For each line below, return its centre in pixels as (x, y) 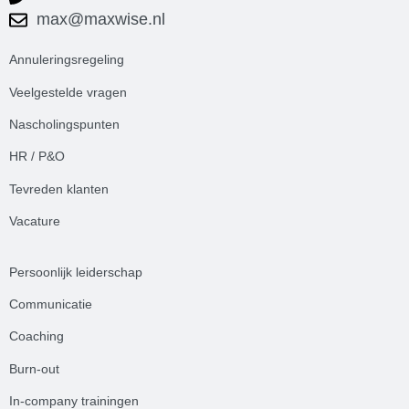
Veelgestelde (46, 92)
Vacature (35, 221)
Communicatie (51, 304)
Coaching (37, 336)
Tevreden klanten (59, 189)
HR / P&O (37, 157)
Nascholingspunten (64, 124)
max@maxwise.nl (101, 20)
